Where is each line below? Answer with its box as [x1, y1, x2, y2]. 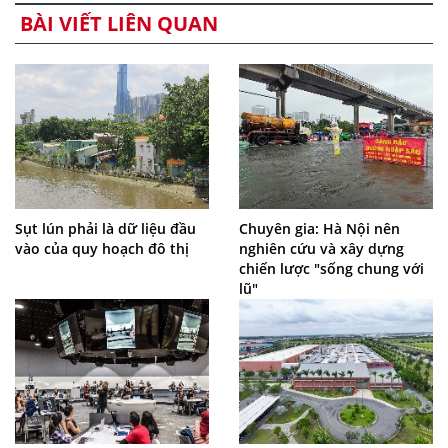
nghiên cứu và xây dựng [239, 238, 404, 258]
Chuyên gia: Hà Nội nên [239, 218, 400, 238]
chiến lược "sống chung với [239, 258, 424, 278]
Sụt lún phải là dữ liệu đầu [15, 218, 196, 238]
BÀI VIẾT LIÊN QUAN [20, 9, 218, 37]
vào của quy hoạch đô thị [15, 238, 189, 258]
